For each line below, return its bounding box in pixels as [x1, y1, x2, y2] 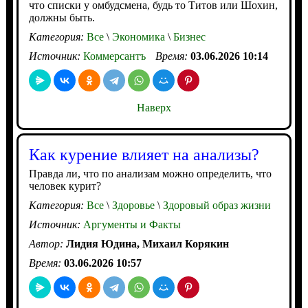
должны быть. [28, 12, 95, 24]
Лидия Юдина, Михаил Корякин [65, 238, 229, 250]
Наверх [136, 102, 171, 114]
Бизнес [170, 31, 206, 43]
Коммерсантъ [82, 50, 146, 63]
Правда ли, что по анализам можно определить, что [28, 168, 272, 180]
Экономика [109, 31, 165, 43]
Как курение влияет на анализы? [28, 146, 259, 164]
